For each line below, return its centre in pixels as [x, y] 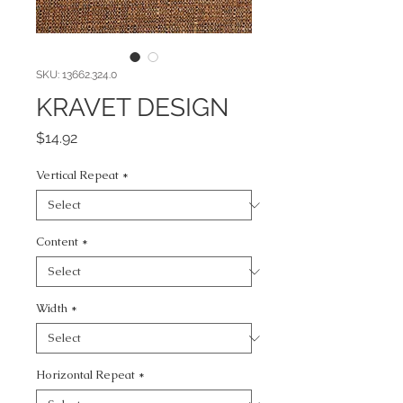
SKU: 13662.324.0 [76, 75]
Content [57, 242]
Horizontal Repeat [85, 375]
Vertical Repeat [77, 175]
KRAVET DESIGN [133, 107]
